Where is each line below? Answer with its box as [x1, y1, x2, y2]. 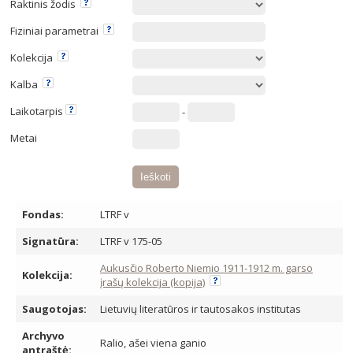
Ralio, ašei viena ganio [100, 336, 206, 350]
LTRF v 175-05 [100, 234, 162, 248]
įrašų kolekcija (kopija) [100, 275, 205, 289]
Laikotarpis [10, 104, 65, 118]
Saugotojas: [22, 302, 87, 316]
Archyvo [22, 329, 65, 343]
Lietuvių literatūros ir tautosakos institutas [100, 302, 301, 316]
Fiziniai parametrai [10, 24, 103, 38]
